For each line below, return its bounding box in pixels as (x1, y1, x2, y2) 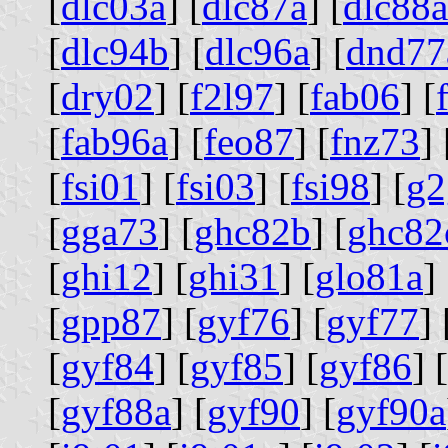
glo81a (315, 254, 423, 298)
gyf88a (61, 389, 171, 433)
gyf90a (336, 389, 446, 433)
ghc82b (194, 209, 311, 253)
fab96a (61, 119, 168, 163)
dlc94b (61, 29, 169, 73)
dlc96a (205, 29, 310, 73)
